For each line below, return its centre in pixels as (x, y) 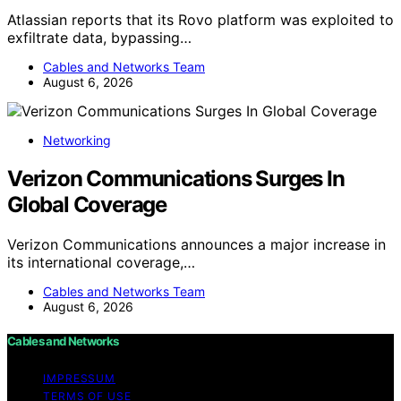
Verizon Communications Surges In (176, 178)
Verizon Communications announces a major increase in (196, 244)
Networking (77, 140)
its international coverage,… (101, 262)
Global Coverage (87, 204)
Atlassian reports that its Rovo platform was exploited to (200, 19)
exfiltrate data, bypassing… (99, 37)
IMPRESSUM (80, 378)
